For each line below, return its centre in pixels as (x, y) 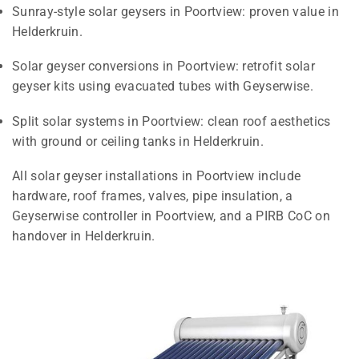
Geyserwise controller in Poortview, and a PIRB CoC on (171, 216)
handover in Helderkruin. (84, 236)
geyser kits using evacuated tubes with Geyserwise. (163, 87)
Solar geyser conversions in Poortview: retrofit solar (163, 67)
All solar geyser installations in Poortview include (157, 176)
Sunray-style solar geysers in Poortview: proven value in (175, 11)
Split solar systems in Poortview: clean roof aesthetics (171, 121)
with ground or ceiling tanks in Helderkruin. (138, 141)
